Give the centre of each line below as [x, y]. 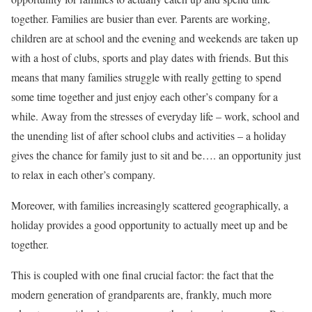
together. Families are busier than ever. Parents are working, [141, 18]
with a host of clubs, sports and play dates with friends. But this [150, 57]
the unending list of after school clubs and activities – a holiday [149, 135]
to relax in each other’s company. [85, 174]
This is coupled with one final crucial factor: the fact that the [142, 274]
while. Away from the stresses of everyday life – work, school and [155, 116]
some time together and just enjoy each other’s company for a [145, 96]
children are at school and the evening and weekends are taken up [155, 38]
